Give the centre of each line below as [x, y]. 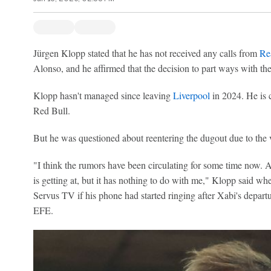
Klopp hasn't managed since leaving [103, 95]
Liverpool [191, 95]
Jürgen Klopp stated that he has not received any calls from [146, 53]
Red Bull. [51, 110]
